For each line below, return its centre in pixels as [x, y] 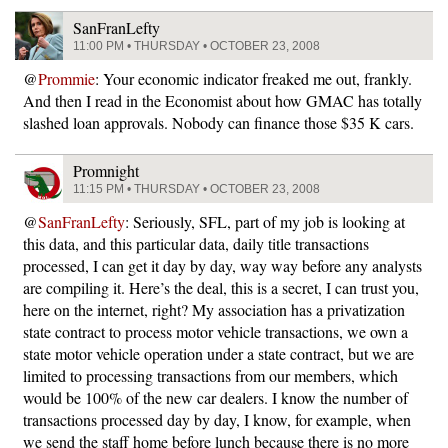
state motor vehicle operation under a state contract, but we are [218, 353]
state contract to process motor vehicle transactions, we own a [215, 331]
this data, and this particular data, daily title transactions [196, 243]
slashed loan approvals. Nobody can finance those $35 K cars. [218, 122]
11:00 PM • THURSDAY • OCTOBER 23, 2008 [196, 46]
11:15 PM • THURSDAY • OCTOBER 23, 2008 [196, 189]
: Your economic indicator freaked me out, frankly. [253, 78]
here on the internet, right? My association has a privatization [214, 309]
